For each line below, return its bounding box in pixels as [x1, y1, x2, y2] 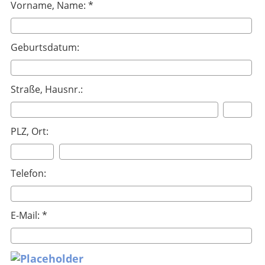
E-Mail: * [11, 208, 47, 222]
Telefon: [11, 166, 46, 180]
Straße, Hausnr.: [11, 82, 83, 96]
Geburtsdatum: [11, 40, 79, 54]
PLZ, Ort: [11, 124, 49, 138]
